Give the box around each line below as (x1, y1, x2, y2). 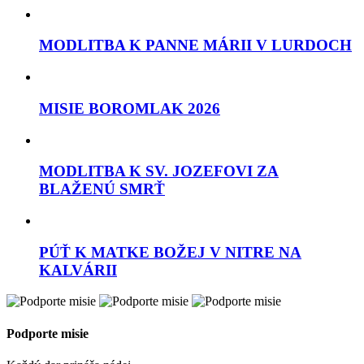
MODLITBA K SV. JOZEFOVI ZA (39, 162, 279, 180)
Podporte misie (6, 326, 89, 340)
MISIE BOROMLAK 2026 (39, 99, 220, 117)
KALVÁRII (39, 261, 117, 279)
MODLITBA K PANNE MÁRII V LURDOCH (39, 37, 352, 54)
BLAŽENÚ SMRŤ (39, 180, 165, 198)
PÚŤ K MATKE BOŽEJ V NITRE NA (39, 243, 301, 261)
